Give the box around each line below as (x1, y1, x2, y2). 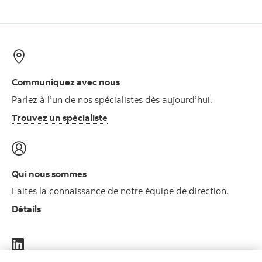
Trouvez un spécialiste (12, 111, 108, 123)
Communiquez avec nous (12, 76, 120, 88)
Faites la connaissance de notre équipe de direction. (12, 185, 229, 197)
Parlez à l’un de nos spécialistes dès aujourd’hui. (12, 93, 212, 105)
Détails (12, 203, 41, 215)
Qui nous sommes (12, 167, 87, 180)
